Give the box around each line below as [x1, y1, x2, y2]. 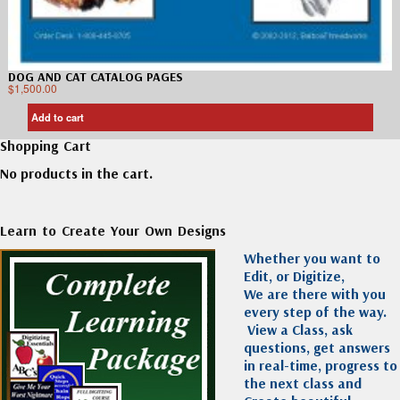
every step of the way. [244, 302, 387, 321]
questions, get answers [244, 337, 390, 356]
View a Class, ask [244, 320, 353, 338]
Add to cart [30, 110, 84, 125]
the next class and [244, 373, 362, 392]
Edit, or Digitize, [244, 266, 345, 285]
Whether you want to [244, 248, 380, 267]
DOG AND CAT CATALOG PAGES [8, 69, 183, 85]
